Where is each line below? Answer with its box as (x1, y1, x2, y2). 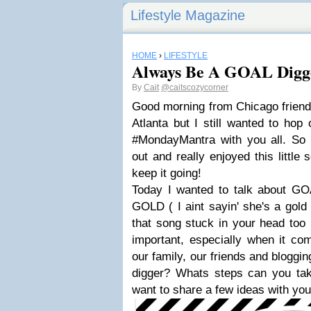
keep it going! (132, 167, 201, 180)
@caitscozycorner (161, 83, 228, 92)
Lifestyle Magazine (131, 8, 245, 23)
